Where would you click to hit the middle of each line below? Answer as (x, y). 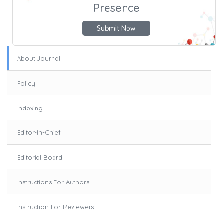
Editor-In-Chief (39, 133)
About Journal (39, 59)
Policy (26, 83)
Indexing (30, 108)
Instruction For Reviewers (55, 207)
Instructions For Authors (53, 182)
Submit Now (116, 28)
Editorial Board (40, 157)
